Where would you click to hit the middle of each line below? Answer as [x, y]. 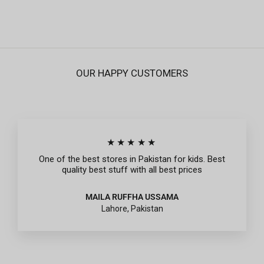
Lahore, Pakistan [132, 208]
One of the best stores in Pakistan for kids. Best [132, 159]
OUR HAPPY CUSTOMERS [132, 73]
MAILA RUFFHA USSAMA [132, 197]
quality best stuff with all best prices [132, 169]
